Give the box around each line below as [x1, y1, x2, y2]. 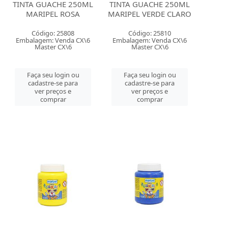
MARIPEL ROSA [26, 9, 80, 19]
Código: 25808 [32, 28, 75, 38]
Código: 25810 [128, 28, 172, 38]
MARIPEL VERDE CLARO [108, 9, 192, 19]
